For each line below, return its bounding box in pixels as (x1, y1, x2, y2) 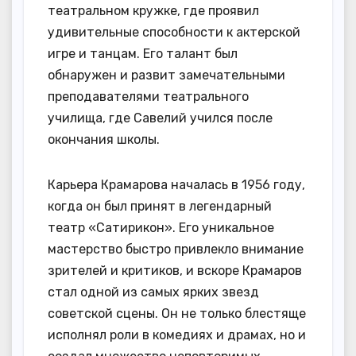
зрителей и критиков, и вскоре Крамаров (48, 262, 302, 278)
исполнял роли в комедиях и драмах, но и (48, 327, 306, 342)
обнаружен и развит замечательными (48, 67, 285, 83)
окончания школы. (48, 131, 160, 147)
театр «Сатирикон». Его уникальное (48, 219, 274, 235)
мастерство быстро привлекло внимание (48, 241, 304, 257)
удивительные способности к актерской (48, 24, 300, 40)
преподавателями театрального (48, 88, 249, 104)
